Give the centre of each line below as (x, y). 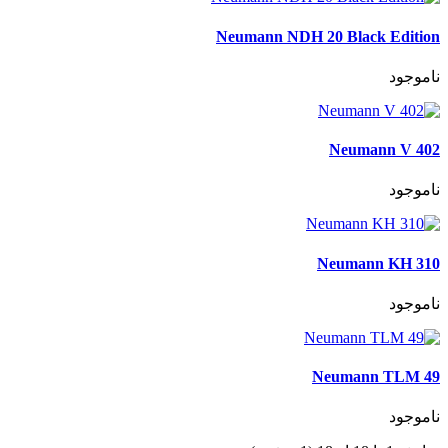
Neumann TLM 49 (376, 377)
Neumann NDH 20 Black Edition (328, 36)
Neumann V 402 (384, 150)
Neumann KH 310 (378, 263)
